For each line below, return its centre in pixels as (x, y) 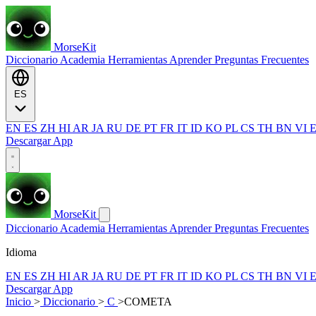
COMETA (148, 302)
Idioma (21, 252)
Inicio (20, 302)
